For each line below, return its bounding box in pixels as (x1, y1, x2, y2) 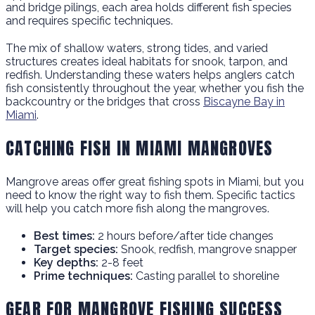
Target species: (34, 243, 118, 257)
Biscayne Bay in (203, 95, 285, 109)
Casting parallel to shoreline (133, 269, 279, 283)
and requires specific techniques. (6, 14, 173, 28)
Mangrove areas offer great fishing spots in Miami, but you (6, 175, 304, 189)
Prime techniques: (34, 269, 133, 283)
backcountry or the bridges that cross (6, 95, 203, 109)
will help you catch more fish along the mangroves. (6, 202, 269, 216)
